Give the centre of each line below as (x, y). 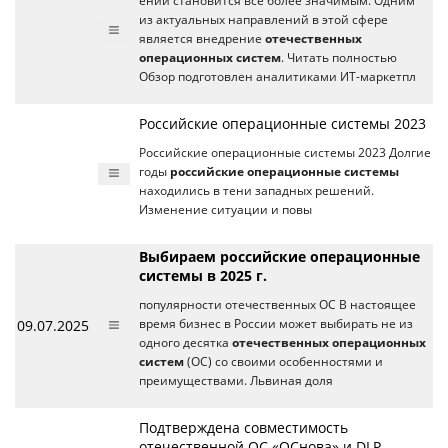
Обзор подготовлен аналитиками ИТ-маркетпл (277, 76)
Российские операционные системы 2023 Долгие (285, 152)
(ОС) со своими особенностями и (283, 361)
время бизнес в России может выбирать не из (276, 323)
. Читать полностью (339, 57)
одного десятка (185, 342)
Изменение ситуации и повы (225, 209)
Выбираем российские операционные (279, 256)
